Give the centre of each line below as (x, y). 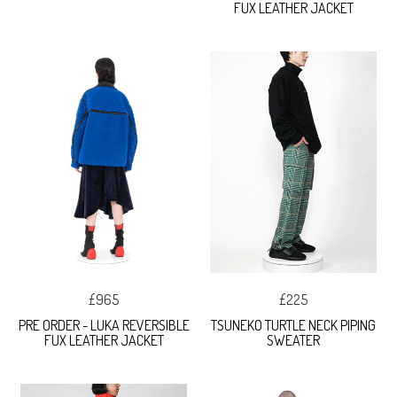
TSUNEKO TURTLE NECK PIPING (293, 325)
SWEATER (293, 340)
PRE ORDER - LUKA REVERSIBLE (104, 325)
